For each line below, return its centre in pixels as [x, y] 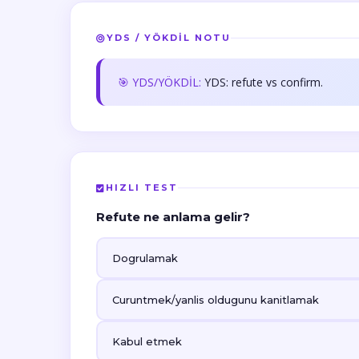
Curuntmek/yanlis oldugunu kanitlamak [216, 300]
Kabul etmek [147, 341]
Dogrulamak [145, 258]
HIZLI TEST [142, 188]
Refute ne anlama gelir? [173, 217]
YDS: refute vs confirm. [264, 82]
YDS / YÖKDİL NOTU [169, 38]
